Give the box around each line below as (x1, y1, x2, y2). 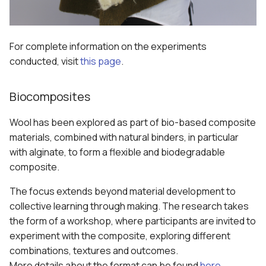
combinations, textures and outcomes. (9, 244, 178, 258)
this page (80, 55, 121, 68)
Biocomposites (9, 88, 90, 105)
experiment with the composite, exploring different (9, 229, 230, 243)
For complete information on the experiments (9, 40, 207, 53)
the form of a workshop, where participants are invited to (9, 214, 256, 228)
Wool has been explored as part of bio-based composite (9, 116, 256, 129)
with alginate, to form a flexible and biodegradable (9, 145, 225, 159)
